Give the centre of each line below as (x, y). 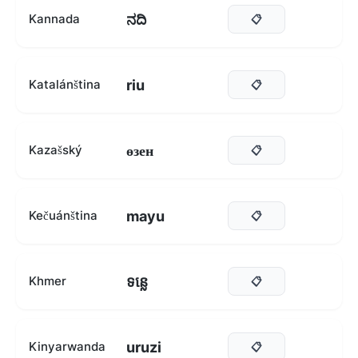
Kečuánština (63, 215)
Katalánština (65, 84)
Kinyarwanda (67, 346)
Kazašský (56, 150)
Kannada (54, 19)
